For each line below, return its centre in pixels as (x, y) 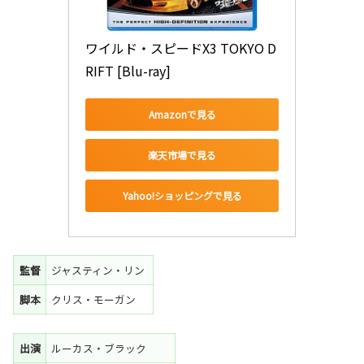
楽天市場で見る (182, 155)
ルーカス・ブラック (100, 348)
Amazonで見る (182, 115)
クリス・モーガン (95, 300)
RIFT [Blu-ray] (128, 70)
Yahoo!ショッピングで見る (182, 196)
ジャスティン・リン (100, 271)
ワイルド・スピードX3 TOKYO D (181, 48)
